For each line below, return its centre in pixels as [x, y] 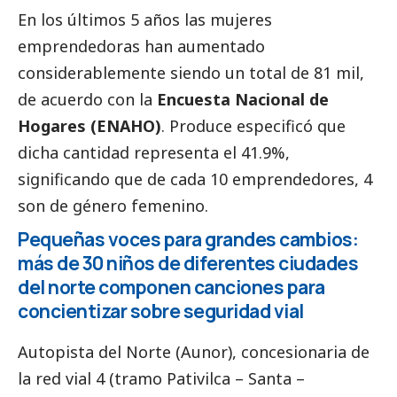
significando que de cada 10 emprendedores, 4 [195, 179]
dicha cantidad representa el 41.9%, [154, 153]
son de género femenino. [113, 206]
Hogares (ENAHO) [90, 126]
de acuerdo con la [87, 100]
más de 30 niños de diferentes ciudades [188, 264]
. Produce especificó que [253, 126]
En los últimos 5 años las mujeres [145, 20]
